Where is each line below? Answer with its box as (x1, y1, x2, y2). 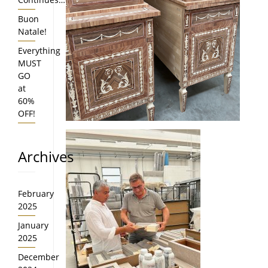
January (18, 220, 48, 231)
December (18, 251, 59, 263)
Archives (18, 147, 74, 166)
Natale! (18, 26, 47, 37)
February (18, 188, 54, 199)
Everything (18, 45, 60, 56)
